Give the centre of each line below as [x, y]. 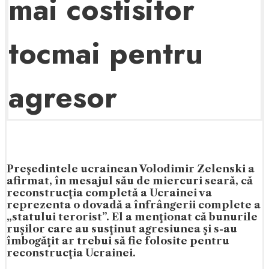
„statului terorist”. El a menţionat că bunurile [132, 217]
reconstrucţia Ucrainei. [71, 253]
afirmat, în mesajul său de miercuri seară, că [130, 181]
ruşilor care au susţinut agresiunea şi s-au [122, 229]
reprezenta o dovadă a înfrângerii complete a [134, 205]
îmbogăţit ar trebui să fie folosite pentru [118, 241]
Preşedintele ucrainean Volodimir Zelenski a [131, 169]
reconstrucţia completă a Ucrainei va [109, 193]
